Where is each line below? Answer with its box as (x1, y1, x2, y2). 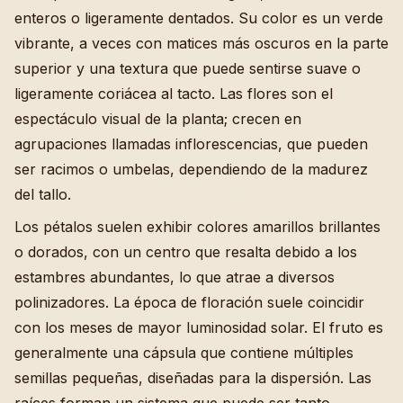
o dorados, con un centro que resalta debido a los (14, 243, 357, 262)
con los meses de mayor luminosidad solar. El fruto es (14, 318, 383, 337)
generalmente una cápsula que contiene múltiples (14, 344, 354, 363)
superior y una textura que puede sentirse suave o (14, 59, 361, 78)
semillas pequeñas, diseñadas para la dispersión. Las (14, 369, 372, 388)
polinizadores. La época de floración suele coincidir (14, 293, 364, 312)
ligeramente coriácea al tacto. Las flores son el (14, 85, 333, 103)
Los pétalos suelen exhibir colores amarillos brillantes (14, 218, 381, 237)
